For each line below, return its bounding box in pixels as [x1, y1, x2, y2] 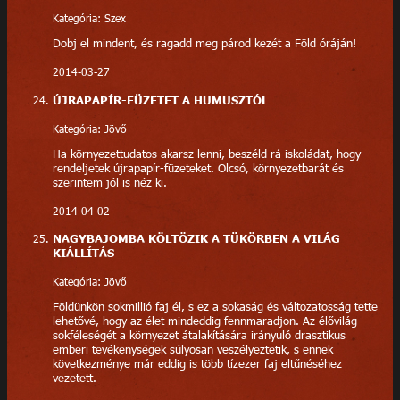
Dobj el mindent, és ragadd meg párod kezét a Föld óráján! [52, 36, 356, 51]
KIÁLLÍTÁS [52, 246, 114, 261]
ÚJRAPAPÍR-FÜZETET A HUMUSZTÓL [52, 92, 268, 107]
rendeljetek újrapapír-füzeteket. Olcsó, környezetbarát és [52, 160, 344, 175]
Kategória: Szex [52, 11, 126, 26]
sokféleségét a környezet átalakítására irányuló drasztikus [52, 327, 346, 342]
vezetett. [52, 370, 96, 385]
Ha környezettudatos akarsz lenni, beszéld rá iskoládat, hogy [52, 146, 361, 161]
